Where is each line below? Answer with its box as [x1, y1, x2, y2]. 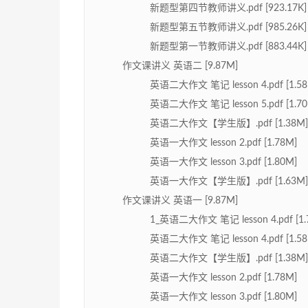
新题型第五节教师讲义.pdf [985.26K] [150, 23, 307, 33]
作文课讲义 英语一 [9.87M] [122, 196, 238, 206]
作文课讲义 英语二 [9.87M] [122, 61, 238, 71]
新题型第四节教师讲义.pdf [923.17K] [150, 3, 307, 14]
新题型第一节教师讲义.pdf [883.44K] [150, 42, 307, 52]
